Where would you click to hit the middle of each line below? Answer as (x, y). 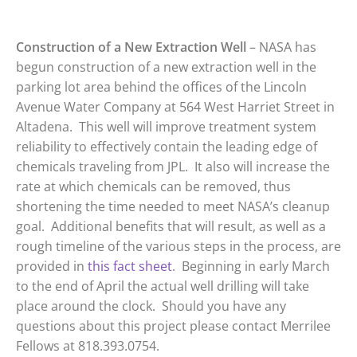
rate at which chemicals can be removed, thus (153, 187)
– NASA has (281, 47)
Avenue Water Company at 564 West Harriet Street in (175, 107)
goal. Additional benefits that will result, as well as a (171, 227)
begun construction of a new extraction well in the (166, 67)
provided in (52, 267)
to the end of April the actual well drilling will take (163, 286)
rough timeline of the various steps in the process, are (178, 247)
